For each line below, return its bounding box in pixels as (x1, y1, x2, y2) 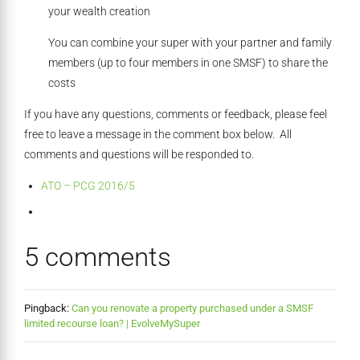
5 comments (24, 242, 171, 273)
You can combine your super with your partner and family (48, 36, 332, 50)
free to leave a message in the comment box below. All (24, 128, 292, 141)
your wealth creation (48, 5, 150, 18)
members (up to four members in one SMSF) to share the (48, 56, 328, 70)
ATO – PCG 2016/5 (41, 179, 135, 193)
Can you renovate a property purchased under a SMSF (72, 302, 313, 315)
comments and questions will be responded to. (24, 148, 254, 162)
